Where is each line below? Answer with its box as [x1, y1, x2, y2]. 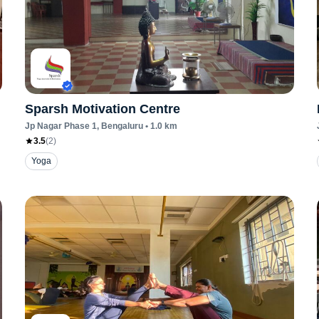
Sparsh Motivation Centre [24, 102, 180, 116]
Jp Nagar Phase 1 [24, 121, 97, 131]
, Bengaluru [96, 121, 143, 131]
